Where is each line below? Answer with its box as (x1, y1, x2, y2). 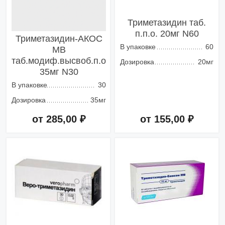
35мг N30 (39, 67, 78, 77)
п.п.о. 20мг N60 (135, 29, 199, 39)
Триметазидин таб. (128, 18, 206, 28)
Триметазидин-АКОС (15, 34, 102, 44)
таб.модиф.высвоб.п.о (12, 56, 106, 66)
